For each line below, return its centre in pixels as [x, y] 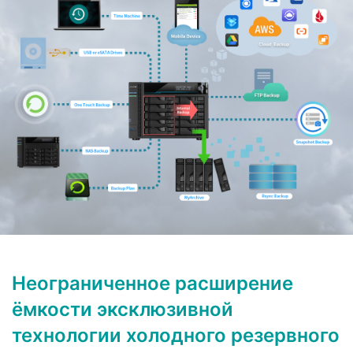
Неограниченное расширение [152, 284]
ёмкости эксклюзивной [123, 310]
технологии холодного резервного [176, 336]
